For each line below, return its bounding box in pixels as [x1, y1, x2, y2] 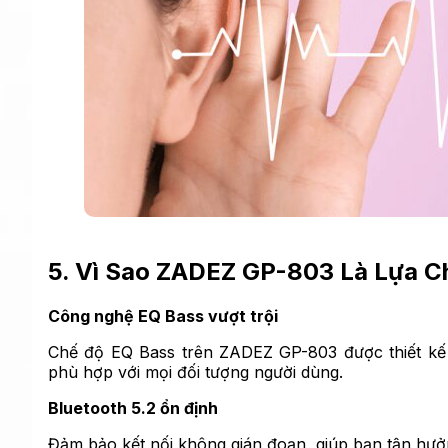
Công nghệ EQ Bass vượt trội [48, 306, 278, 327]
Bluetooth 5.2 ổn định [48, 398, 218, 419]
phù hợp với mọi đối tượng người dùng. [48, 362, 343, 383]
